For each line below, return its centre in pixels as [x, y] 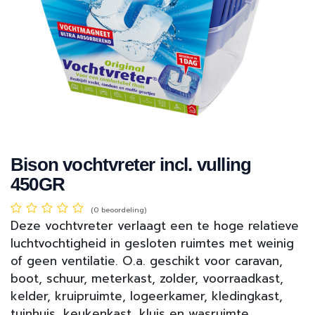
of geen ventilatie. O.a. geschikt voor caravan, [147, 261]
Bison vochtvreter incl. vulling [131, 165]
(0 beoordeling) [118, 210]
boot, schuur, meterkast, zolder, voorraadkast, [147, 279]
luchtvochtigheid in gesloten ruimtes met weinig [152, 244]
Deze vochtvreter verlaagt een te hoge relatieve [155, 226]
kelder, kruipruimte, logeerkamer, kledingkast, [147, 296]
